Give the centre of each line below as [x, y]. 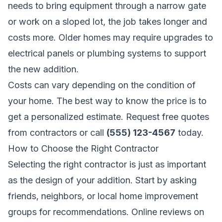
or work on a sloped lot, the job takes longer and [108, 21]
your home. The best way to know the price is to [107, 101]
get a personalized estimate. [67, 116]
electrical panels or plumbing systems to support [107, 53]
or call [92, 132]
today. [190, 132]
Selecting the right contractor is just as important [107, 164]
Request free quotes [167, 116]
